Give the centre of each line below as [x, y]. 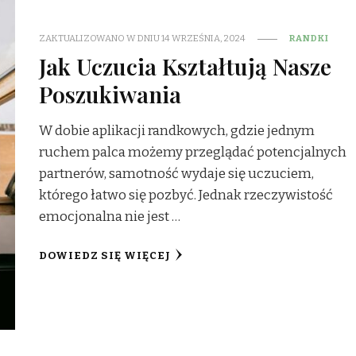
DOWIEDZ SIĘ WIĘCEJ [105, 256]
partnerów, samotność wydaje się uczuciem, [177, 174]
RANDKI [310, 39]
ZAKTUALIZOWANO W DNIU [101, 39]
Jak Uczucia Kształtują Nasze [186, 66]
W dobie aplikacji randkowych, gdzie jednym [177, 131]
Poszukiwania [110, 94]
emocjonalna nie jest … [110, 217]
